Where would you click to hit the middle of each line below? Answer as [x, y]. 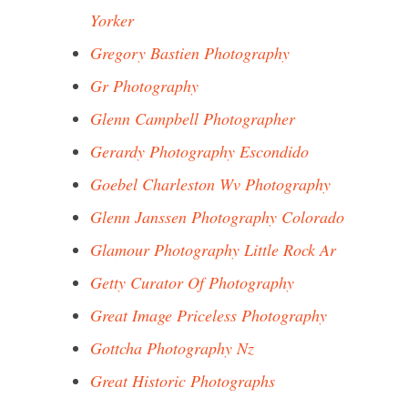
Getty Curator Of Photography [192, 282]
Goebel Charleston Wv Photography [210, 184]
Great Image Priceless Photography [209, 315]
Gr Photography [144, 86]
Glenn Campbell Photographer [193, 118]
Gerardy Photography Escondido [199, 151]
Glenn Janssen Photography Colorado [217, 217]
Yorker [112, 20]
